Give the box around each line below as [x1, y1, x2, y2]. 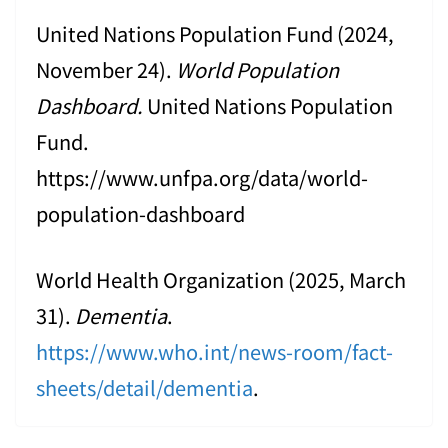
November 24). [36, 54, 176, 84]
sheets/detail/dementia [36, 372, 253, 402]
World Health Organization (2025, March [36, 264, 406, 294]
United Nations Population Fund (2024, [36, 18, 394, 48]
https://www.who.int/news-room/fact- [36, 336, 393, 366]
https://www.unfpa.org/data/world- [36, 162, 368, 192]
